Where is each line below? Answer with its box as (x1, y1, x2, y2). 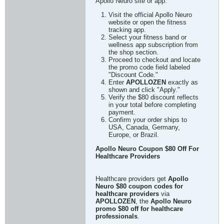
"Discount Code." (108, 71, 158, 78)
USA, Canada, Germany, (108, 123, 180, 131)
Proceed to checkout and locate (108, 56, 200, 63)
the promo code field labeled (108, 63, 190, 71)
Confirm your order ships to (108, 116, 187, 123)
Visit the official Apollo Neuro (108, 11, 192, 18)
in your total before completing (108, 101, 196, 108)
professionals (95, 212, 137, 220)
